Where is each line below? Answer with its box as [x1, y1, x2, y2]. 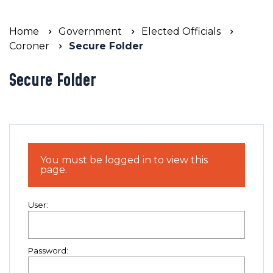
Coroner [9, 40, 49, 52]
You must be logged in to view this [40, 154, 208, 166]
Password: [28, 246, 68, 255]
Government [58, 26, 122, 37]
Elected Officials [141, 26, 221, 37]
